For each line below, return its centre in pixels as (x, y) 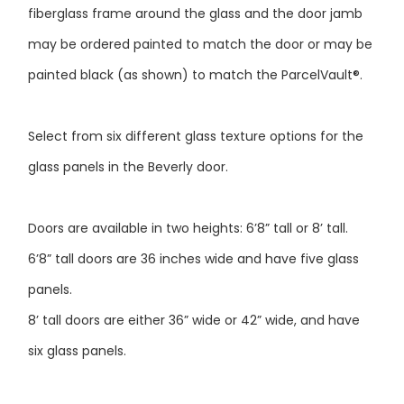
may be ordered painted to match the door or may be (200, 17)
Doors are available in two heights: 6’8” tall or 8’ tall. (188, 201)
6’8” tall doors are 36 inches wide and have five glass (193, 231)
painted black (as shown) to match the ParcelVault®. (195, 47)
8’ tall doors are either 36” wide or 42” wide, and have (193, 293)
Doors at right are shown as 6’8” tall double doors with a (202, 385)
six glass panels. (77, 323)
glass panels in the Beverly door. (128, 139)
